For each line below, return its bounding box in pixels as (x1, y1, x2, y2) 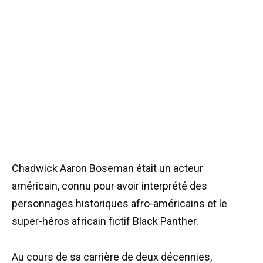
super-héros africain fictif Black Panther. (12, 215, 198, 228)
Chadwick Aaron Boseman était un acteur (12, 162, 203, 175)
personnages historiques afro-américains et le (12, 197, 227, 210)
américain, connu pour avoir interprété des (12, 180, 207, 193)
